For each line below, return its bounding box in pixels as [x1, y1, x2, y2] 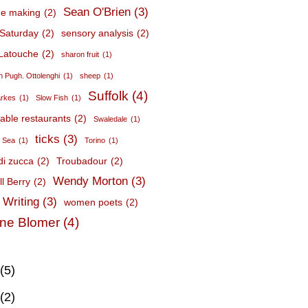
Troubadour [56, 155, 108, 166]
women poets [64, 197, 123, 208]
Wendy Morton [53, 175, 129, 188]
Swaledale [93, 115, 128, 123]
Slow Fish [36, 93, 69, 102]
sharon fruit [61, 50, 100, 58]
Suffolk [88, 89, 129, 103]
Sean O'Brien [63, 5, 131, 19]
